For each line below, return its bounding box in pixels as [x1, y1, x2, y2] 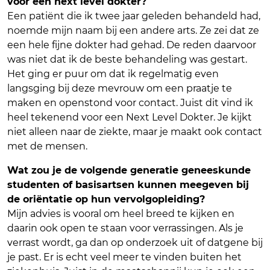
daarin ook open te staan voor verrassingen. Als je [7, 222, 243, 234]
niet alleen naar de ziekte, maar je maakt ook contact [7, 126, 262, 138]
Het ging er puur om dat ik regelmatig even [7, 68, 219, 80]
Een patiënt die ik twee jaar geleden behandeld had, [7, 10, 260, 22]
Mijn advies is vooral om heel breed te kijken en [7, 208, 234, 220]
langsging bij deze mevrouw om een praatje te [7, 83, 232, 95]
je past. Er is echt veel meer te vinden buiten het [7, 251, 242, 263]
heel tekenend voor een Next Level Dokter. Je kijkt [7, 111, 252, 124]
